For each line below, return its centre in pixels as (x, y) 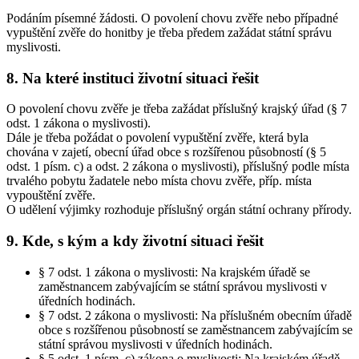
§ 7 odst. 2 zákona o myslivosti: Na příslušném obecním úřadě (195, 315)
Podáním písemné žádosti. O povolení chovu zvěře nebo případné (172, 18)
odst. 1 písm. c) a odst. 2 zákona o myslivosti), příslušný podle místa (178, 167)
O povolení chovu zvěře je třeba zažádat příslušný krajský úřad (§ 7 (177, 109)
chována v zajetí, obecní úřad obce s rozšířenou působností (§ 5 (166, 152)
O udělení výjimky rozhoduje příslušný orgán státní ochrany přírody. (179, 210)
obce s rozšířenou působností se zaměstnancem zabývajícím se (196, 329)
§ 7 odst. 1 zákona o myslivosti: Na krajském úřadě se (174, 272)
